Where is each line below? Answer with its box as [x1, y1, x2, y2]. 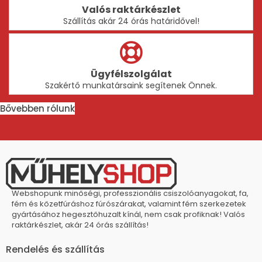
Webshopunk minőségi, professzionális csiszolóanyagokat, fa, [12, 188, 249, 199]
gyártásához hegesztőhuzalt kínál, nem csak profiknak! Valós [12, 209, 245, 220]
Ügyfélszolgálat [90, 67, 172, 81]
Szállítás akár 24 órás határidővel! [63, 15, 199, 27]
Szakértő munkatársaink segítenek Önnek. [45, 79, 217, 91]
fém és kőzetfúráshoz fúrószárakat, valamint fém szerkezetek [12, 198, 246, 210]
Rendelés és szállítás [6, 243, 105, 257]
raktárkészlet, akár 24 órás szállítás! [12, 219, 149, 231]
